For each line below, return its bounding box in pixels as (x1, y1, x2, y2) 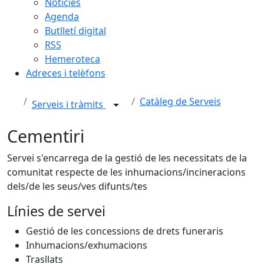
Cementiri (7, 124, 84, 147)
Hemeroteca (45, 52, 100, 65)
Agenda (45, 10, 79, 23)
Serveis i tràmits (32, 98, 105, 111)
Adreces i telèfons (26, 67, 105, 80)
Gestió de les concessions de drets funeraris (26, 225, 223, 237)
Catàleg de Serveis (139, 95, 221, 108)
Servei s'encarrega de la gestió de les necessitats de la (7, 151, 247, 164)
